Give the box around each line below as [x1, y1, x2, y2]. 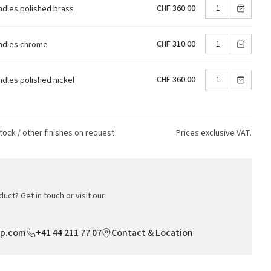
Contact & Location [111, 226, 193, 239]
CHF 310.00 [157, 38, 195, 50]
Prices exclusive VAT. [176, 127, 252, 139]
